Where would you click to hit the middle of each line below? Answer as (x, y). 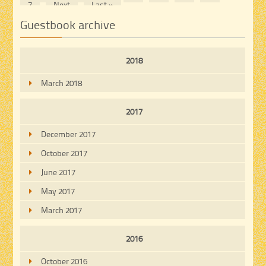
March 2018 (62, 83)
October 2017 (64, 153)
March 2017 (62, 210)
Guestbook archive (68, 24)
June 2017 (58, 172)
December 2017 (69, 134)
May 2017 (58, 191)
